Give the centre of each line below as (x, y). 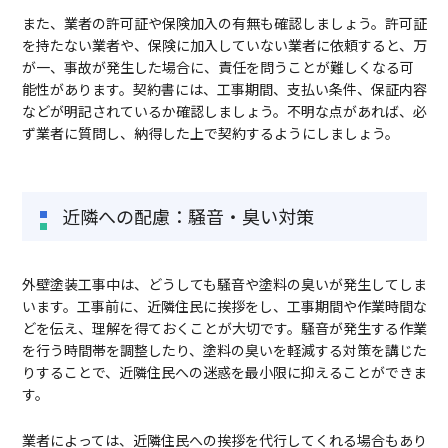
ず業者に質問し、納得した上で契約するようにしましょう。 (210, 133)
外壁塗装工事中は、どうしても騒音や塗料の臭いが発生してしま (224, 284)
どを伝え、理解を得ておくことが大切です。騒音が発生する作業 (224, 328)
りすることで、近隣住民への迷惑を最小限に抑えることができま (224, 372)
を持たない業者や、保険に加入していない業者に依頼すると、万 (224, 45)
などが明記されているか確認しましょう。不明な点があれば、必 (224, 111)
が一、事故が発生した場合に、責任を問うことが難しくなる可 (217, 67)
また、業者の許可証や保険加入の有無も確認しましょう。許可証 (224, 23)
